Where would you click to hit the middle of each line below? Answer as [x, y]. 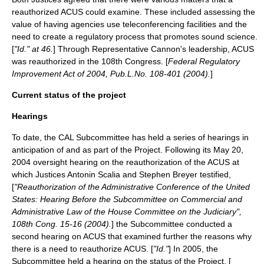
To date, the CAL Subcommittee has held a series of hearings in [130, 137]
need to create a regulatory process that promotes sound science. [135, 37]
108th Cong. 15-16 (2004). [62, 224]
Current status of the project [69, 95]
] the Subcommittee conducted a [172, 224]
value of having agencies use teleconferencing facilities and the [129, 24]
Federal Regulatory [204, 61]
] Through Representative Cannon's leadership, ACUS [154, 49]
